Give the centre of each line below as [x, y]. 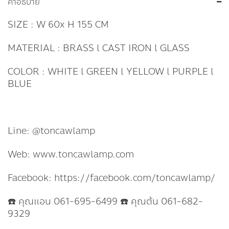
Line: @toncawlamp [51, 131]
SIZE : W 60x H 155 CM [58, 25]
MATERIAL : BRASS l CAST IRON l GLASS [99, 48]
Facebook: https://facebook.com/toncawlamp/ [112, 178]
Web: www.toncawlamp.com [71, 155]
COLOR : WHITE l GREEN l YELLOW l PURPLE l [111, 72]
